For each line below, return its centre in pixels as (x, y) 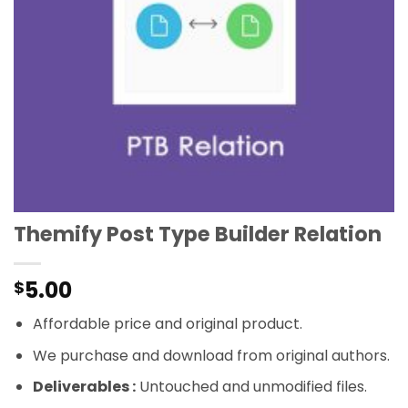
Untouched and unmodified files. (251, 387)
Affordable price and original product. (167, 323)
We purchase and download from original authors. (211, 355)
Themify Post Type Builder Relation (198, 234)
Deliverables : (84, 387)
